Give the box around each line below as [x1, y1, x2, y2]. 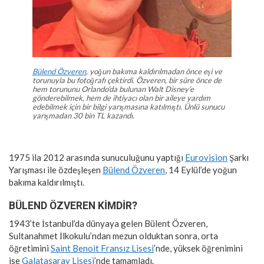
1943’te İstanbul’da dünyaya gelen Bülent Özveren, [9, 217, 207, 229]
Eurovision [185, 151, 227, 163]
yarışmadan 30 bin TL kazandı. [32, 110, 134, 120]
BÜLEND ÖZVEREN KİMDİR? [9, 199, 137, 212]
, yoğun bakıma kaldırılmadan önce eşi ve [86, 66, 222, 76]
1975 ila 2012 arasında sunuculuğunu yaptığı [9, 151, 185, 163]
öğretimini [9, 242, 51, 253]
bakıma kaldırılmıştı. [9, 176, 84, 187]
